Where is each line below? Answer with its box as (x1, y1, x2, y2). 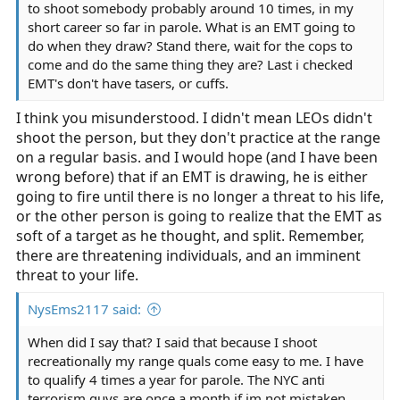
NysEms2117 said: (28, 300, 141, 318)
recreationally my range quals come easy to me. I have (28, 352, 363, 370)
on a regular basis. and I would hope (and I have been (16, 147, 378, 167)
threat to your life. (16, 265, 138, 285)
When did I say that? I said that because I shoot (28, 333, 317, 351)
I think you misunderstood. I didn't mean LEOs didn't (16, 108, 372, 128)
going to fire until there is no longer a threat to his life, (16, 187, 384, 206)
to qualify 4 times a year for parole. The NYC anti (28, 371, 325, 388)
